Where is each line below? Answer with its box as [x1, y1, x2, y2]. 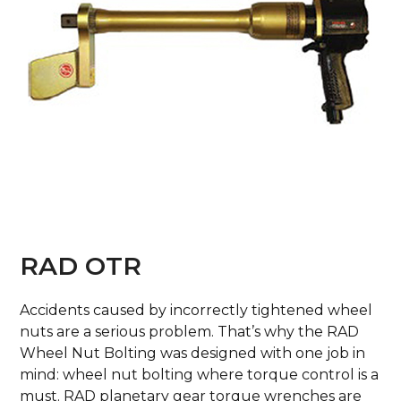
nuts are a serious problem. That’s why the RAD [20, 323, 360, 340]
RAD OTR [20, 251, 142, 281]
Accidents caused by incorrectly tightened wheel [20, 302, 373, 319]
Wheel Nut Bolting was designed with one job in [20, 345, 366, 362]
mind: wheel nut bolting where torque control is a [20, 366, 380, 383]
